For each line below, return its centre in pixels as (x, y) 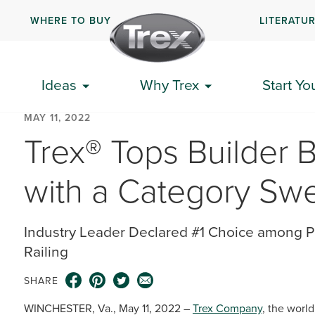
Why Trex (169, 84)
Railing (46, 251)
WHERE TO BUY (70, 20)
